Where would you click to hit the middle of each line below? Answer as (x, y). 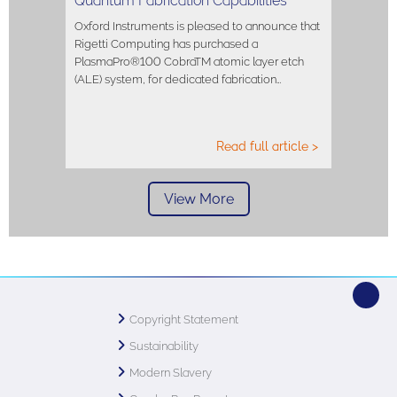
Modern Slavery (171, 372)
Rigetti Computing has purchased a (166, 43)
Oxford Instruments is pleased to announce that (197, 26)
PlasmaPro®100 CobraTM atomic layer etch (189, 61)
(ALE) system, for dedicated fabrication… (178, 79)
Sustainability (164, 346)
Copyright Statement (184, 319)
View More (198, 198)
